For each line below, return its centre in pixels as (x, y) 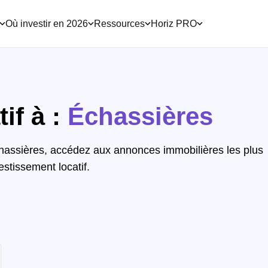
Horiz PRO (174, 24)
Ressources (119, 24)
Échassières (140, 116)
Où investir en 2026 (47, 24)
